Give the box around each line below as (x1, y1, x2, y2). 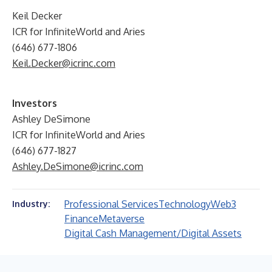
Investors (12, 97, 57, 109)
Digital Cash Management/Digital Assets (64, 227, 242, 239)
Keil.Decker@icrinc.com (12, 57, 115, 69)
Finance (64, 212, 98, 225)
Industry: (12, 199, 50, 209)
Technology (158, 198, 211, 210)
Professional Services (64, 198, 158, 210)
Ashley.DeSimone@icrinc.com (12, 160, 143, 172)
